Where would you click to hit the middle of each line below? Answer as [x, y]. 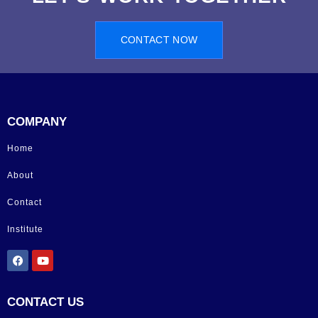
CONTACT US [45, 302]
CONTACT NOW [159, 40]
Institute [25, 229]
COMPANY [37, 122]
